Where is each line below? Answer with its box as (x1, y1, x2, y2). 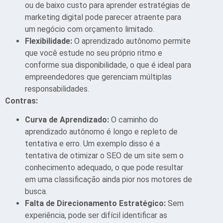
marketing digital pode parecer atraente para (25, 12, 181, 22)
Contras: (5, 96, 38, 106)
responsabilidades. (25, 84, 89, 94)
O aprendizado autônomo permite (74, 36, 191, 46)
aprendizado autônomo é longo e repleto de (25, 127, 178, 136)
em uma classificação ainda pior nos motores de (25, 175, 192, 184)
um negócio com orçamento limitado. (25, 24, 154, 34)
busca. (25, 187, 47, 196)
